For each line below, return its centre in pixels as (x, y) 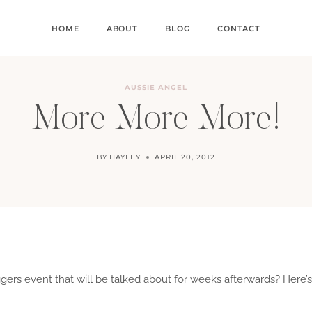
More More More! (156, 120)
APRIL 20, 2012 (185, 157)
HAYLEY (125, 157)
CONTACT (239, 28)
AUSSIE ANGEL (156, 87)
